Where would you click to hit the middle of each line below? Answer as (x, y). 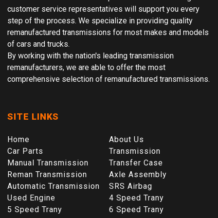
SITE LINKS (33, 116)
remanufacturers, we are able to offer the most (86, 67)
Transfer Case (136, 163)
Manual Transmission (48, 163)
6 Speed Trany (136, 209)
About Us (127, 139)
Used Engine (31, 198)
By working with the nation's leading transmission (91, 55)
